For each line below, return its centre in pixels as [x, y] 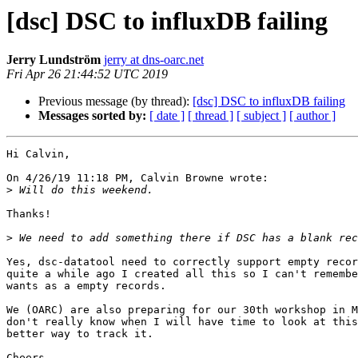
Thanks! [29, 214]
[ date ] [167, 116]
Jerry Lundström [54, 60]
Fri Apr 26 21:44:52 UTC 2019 [87, 74]
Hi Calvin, [38, 154]
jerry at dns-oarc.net [154, 60]
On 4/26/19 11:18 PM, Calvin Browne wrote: [137, 178]
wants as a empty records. [86, 286]
